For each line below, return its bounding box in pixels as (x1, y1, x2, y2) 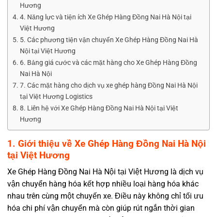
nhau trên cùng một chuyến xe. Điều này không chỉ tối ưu (7, 191, 203, 201)
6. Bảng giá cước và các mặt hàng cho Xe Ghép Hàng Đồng (19, 58, 197, 67)
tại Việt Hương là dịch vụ (116, 167, 203, 177)
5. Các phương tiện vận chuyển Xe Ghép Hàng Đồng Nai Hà (19, 35, 198, 44)
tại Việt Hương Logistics (19, 92, 93, 101)
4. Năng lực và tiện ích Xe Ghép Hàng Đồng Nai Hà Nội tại (19, 13, 191, 21)
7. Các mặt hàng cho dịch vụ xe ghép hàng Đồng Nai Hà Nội (19, 81, 198, 90)
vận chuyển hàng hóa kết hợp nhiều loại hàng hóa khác (7, 179, 199, 189)
